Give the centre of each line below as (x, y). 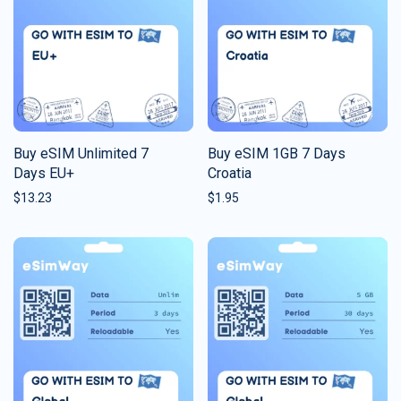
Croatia (230, 173)
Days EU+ (44, 173)
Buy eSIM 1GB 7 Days (277, 153)
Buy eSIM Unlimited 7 (81, 153)
